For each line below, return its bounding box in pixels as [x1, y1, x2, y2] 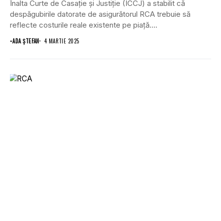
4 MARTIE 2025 [44, 37, 79, 45]
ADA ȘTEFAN [12, 37, 39, 45]
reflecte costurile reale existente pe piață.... [10, 20, 157, 30]
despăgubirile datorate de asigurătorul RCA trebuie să [10, 9, 190, 19]
